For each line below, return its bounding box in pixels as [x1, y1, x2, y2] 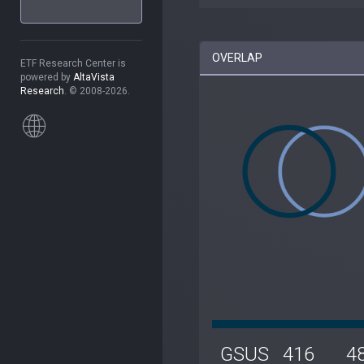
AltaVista [73, 71, 115, 83]
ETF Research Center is [20, 58, 126, 69]
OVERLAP [212, 50, 262, 64]
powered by [20, 71, 73, 83]
